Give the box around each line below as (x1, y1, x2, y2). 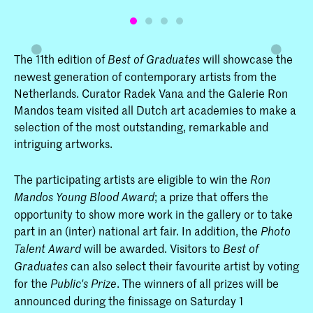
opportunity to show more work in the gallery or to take (14, 205, 293, 221)
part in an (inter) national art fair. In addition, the (14, 222, 261, 238)
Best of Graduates (108, 52, 203, 67)
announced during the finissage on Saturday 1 (14, 292, 243, 308)
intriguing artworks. (14, 136, 112, 152)
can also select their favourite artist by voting (68, 257, 299, 273)
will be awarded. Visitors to (81, 240, 223, 256)
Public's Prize (50, 275, 117, 291)
